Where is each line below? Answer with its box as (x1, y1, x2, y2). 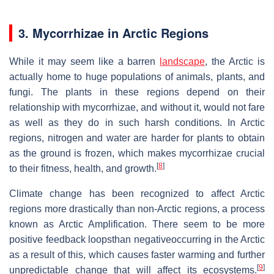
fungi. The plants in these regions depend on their (9, 86, 265, 97)
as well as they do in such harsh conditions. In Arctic (9, 117, 265, 128)
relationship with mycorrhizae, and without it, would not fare (9, 102, 265, 113)
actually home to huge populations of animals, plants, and (9, 71, 265, 82)
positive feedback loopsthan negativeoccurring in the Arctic (9, 234, 265, 245)
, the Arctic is (205, 56, 265, 67)
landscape (160, 56, 206, 67)
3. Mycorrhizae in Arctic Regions (18, 23, 209, 42)
